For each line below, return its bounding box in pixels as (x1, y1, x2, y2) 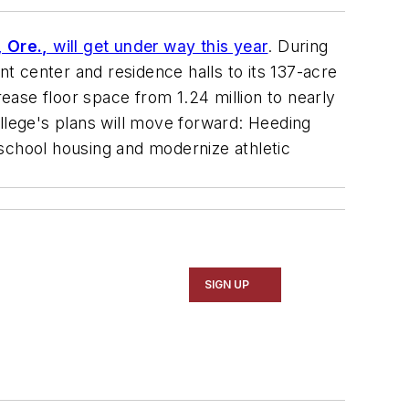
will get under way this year (47, 37, 268, 57)
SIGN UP (204, 278, 250, 292)
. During (267, 37, 329, 57)
